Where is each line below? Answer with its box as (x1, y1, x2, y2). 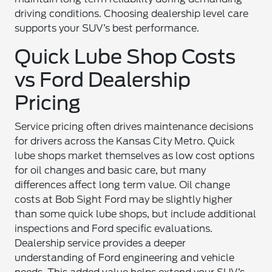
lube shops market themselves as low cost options (15, 150, 255, 161)
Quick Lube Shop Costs (15, 45, 236, 69)
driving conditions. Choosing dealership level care (15, 8, 249, 19)
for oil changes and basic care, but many (15, 165, 206, 176)
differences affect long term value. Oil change (15, 179, 231, 191)
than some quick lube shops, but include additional (15, 208, 257, 220)
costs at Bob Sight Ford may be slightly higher (15, 194, 233, 205)
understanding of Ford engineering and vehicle (15, 252, 235, 263)
